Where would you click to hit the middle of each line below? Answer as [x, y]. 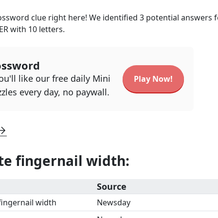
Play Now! [153, 79]
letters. [51, 29]
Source [112, 186]
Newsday [114, 202]
